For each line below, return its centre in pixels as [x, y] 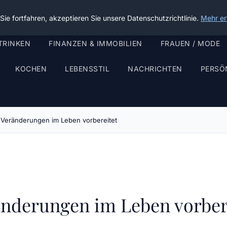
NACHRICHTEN [155, 69]
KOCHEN [31, 69]
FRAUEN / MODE [190, 43]
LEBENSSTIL [87, 69]
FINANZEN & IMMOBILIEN [96, 43]
